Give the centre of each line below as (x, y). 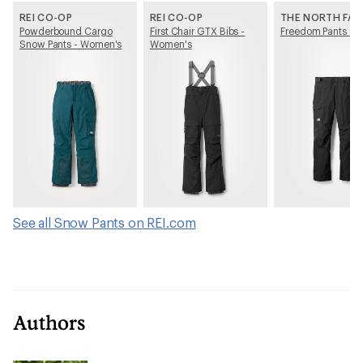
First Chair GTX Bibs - (198, 30)
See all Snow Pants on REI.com (105, 222)
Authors (49, 322)
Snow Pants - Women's (71, 43)
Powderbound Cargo (66, 30)
